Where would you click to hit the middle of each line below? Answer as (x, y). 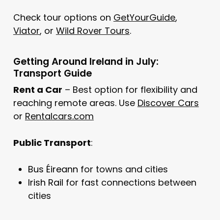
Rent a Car (38, 89)
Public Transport (52, 142)
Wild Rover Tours (93, 30)
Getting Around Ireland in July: (86, 61)
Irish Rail (45, 182)
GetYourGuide (144, 17)
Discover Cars (168, 103)
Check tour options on (63, 17)
